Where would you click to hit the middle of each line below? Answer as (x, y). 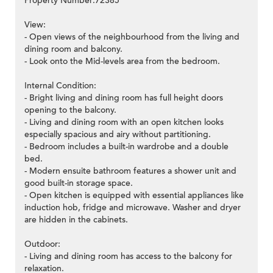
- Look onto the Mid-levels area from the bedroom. (122, 62)
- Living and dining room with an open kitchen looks (124, 122)
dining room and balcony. (73, 49)
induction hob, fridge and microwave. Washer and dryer (133, 208)
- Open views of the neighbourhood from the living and (132, 37)
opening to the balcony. (70, 110)
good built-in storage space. (79, 183)
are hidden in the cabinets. (76, 220)
